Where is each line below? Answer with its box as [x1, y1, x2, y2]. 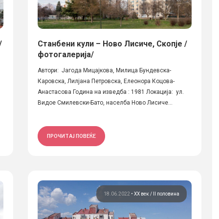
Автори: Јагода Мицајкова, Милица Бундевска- [37, 67, 171, 74]
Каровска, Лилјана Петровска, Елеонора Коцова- [37, 78, 175, 85]
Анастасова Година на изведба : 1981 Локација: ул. [37, 88, 184, 95]
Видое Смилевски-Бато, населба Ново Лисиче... [37, 99, 173, 106]
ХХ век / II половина [133, 191, 179, 197]
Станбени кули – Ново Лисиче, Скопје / [37, 39, 187, 48]
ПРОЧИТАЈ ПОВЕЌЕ [46, 133, 96, 139]
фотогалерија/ [37, 50, 94, 59]
